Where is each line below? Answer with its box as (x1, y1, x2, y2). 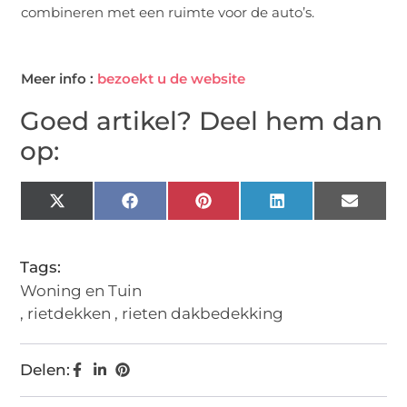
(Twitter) (64, 213, 130, 233)
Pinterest (210, 198, 281, 217)
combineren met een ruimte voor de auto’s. (21, 3, 315, 21)
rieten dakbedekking (122, 304, 284, 323)
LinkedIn (283, 198, 352, 217)
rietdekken (27, 304, 112, 323)
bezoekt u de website (97, 70, 246, 88)
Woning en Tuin (20, 282, 143, 301)
